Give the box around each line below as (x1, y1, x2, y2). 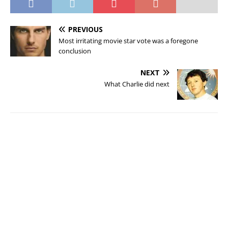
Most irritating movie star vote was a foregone (59, 36, 198, 45)
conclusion (59, 46, 91, 55)
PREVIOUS (68, 24, 103, 34)
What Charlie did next (104, 79, 169, 89)
